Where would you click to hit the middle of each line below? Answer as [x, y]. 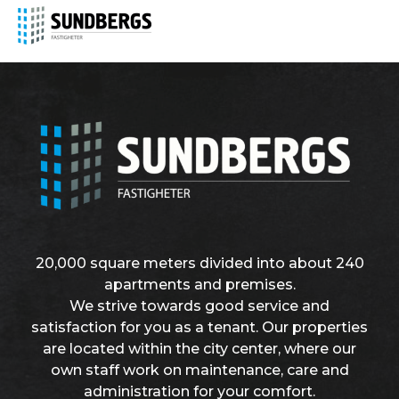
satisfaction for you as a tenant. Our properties [199, 328]
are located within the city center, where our [199, 349]
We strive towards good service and [199, 306]
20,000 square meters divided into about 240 [199, 264]
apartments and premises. [199, 285]
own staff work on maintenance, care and [199, 370]
